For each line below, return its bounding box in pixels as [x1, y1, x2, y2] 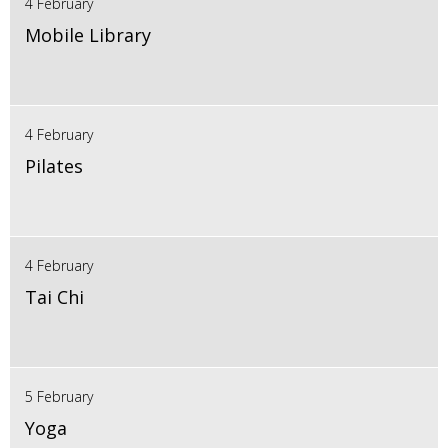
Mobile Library [25, 22, 151, 47]
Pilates [25, 153, 83, 178]
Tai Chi [25, 284, 84, 309]
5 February [25, 386, 93, 406]
